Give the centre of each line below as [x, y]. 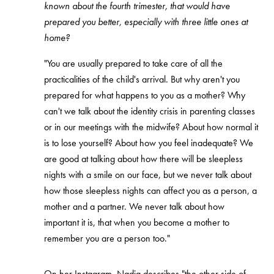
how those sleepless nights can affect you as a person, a [150, 191]
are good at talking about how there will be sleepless [143, 159]
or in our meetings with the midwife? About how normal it [151, 127]
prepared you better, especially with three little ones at [146, 22]
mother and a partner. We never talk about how [134, 207]
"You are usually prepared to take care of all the [133, 64]
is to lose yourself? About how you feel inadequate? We [149, 143]
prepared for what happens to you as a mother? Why [145, 95]
